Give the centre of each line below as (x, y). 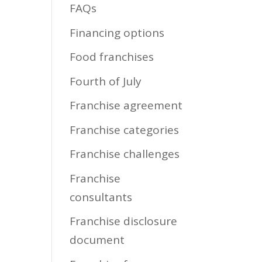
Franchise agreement (126, 105)
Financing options (117, 32)
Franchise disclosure (124, 221)
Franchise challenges (125, 154)
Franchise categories (125, 130)
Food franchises (112, 57)
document (97, 240)
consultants (101, 197)
